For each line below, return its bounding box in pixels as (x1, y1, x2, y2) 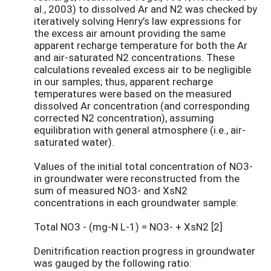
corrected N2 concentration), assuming (34, 111, 214, 125)
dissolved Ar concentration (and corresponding (34, 99, 250, 113)
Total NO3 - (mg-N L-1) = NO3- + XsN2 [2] (34, 220, 223, 234)
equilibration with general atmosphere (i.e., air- (34, 123, 246, 137)
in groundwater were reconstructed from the (34, 171, 240, 186)
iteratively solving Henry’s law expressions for (34, 14, 241, 28)
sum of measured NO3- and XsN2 (34, 183, 188, 198)
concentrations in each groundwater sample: (34, 195, 238, 210)
